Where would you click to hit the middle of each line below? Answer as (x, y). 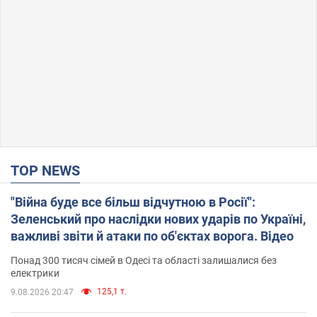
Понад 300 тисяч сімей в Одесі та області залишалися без (144, 260)
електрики (35, 273)
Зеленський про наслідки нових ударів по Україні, (158, 219)
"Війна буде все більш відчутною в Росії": (133, 202)
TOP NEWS (50, 170)
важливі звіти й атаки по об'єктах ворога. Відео (152, 236)
